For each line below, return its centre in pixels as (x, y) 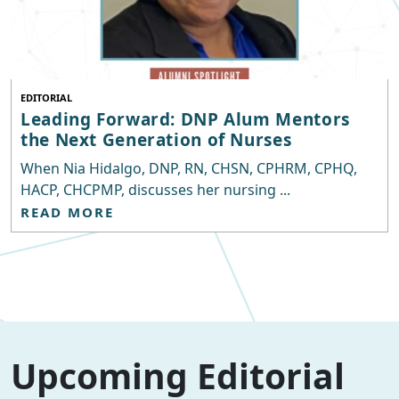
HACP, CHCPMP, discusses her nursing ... (155, 190)
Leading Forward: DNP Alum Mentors (185, 120)
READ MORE (67, 212)
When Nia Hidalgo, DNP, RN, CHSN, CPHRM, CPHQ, (189, 169)
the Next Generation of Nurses (156, 140)
